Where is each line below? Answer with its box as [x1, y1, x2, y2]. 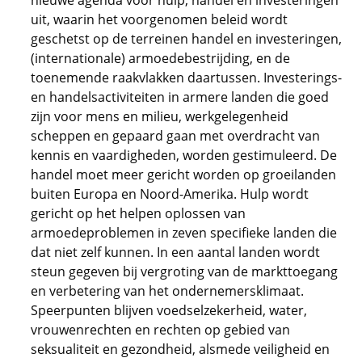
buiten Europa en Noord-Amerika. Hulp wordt [31, 185, 309, 203]
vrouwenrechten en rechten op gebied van [31, 321, 290, 339]
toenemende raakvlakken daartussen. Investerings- [31, 69, 342, 86]
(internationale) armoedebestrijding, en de [31, 49, 290, 67]
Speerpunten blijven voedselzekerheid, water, [31, 301, 307, 319]
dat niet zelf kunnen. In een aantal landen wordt [31, 243, 320, 261]
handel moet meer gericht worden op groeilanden [31, 166, 336, 183]
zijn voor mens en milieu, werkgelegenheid [31, 107, 288, 125]
